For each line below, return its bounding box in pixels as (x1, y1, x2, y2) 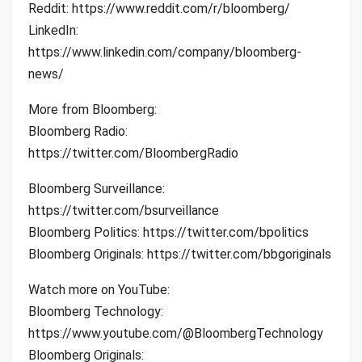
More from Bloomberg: (28, 101, 157, 117)
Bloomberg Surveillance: (28, 180, 165, 196)
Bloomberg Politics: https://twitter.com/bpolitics (28, 224, 309, 240)
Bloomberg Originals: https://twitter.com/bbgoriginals (28, 246, 331, 262)
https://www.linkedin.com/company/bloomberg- (28, 44, 301, 60)
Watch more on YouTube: (28, 281, 170, 297)
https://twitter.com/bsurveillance (28, 202, 219, 218)
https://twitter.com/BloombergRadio (28, 145, 238, 161)
